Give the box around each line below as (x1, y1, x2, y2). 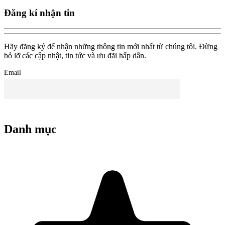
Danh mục (4, 123, 57, 136)
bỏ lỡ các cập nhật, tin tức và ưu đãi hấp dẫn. (4, 51, 146, 60)
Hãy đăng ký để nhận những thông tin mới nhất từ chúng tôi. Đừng (4, 42, 217, 51)
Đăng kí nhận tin (4, 8, 75, 19)
